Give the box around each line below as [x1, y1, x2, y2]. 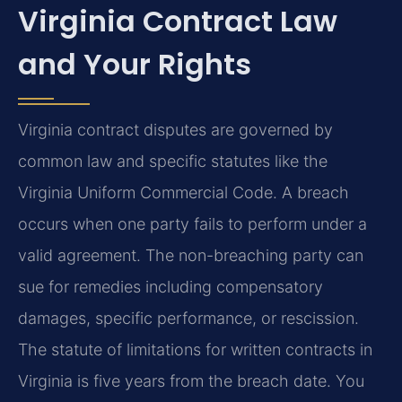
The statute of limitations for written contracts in [18, 340, 372, 360]
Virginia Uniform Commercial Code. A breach [18, 183, 349, 203]
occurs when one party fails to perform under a [18, 214, 367, 234]
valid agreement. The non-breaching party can [18, 246, 363, 266]
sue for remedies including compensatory [18, 277, 323, 297]
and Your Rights [18, 44, 251, 85]
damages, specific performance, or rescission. [18, 309, 359, 328]
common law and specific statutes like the [18, 152, 328, 171]
